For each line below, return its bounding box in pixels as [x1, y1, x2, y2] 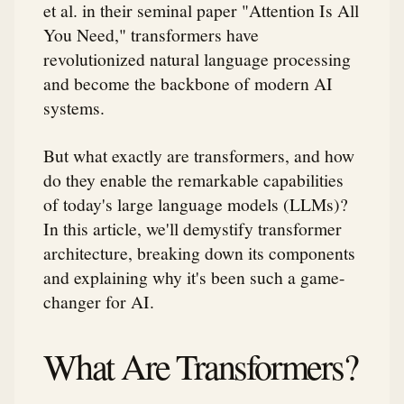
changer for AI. [43, 289, 154, 314]
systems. [43, 96, 105, 120]
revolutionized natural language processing [43, 47, 351, 71]
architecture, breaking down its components [43, 241, 355, 265]
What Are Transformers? [43, 341, 358, 390]
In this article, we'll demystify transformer [43, 216, 342, 241]
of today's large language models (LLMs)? [43, 192, 348, 216]
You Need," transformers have [43, 23, 259, 47]
